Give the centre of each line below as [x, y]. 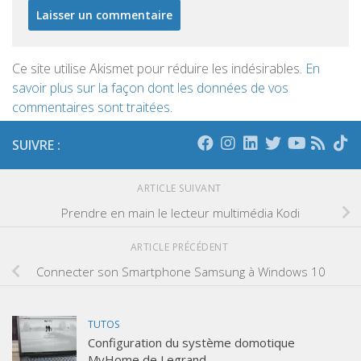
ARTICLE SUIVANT [180, 189]
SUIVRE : [36, 145]
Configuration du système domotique [191, 343]
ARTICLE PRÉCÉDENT [180, 247]
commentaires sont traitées [91, 108]
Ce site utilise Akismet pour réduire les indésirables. [159, 69]
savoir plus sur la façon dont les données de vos [150, 88]
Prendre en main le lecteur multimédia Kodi [180, 212]
